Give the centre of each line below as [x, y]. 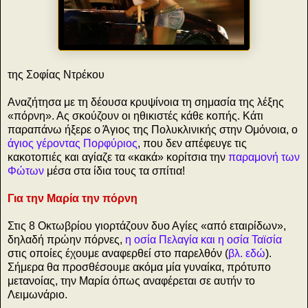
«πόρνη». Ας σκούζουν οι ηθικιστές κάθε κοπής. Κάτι [135, 115]
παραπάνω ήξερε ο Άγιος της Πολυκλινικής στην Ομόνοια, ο [153, 129]
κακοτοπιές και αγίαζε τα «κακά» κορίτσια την [118, 157]
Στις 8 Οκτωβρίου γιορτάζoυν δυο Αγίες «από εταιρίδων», [147, 225]
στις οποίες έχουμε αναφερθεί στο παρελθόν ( [118, 253]
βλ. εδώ [247, 253]
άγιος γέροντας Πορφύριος [73, 143]
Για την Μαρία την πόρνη [73, 198]
